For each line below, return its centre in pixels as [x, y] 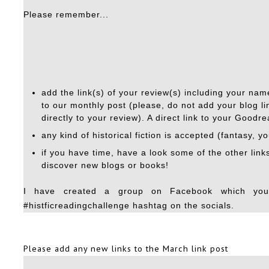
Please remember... [66, 15]
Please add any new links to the [93, 249]
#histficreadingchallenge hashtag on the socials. [129, 206]
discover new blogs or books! [105, 166]
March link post [195, 249]
